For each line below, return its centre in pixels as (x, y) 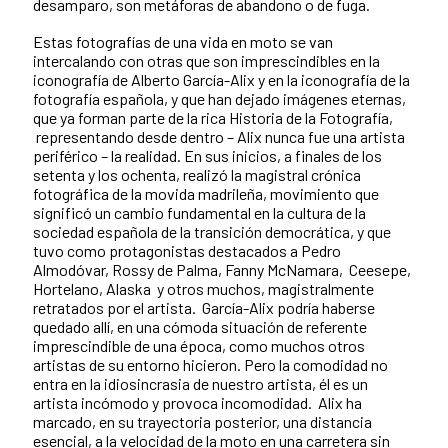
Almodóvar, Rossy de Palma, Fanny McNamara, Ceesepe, (222, 270)
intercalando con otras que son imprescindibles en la (206, 61)
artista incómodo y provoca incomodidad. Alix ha (197, 403)
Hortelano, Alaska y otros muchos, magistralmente (203, 289)
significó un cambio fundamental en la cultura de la (199, 213)
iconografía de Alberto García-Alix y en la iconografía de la (221, 80)
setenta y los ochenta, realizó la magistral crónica (197, 175)
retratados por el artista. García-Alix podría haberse (204, 308)
